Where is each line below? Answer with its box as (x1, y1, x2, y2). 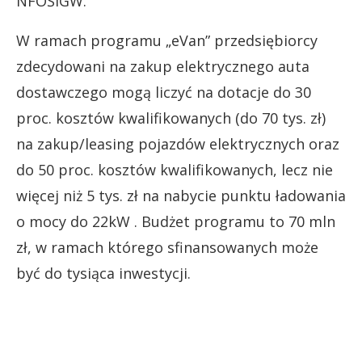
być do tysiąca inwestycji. (16, 263, 191, 283)
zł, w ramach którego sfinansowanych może (16, 238, 318, 257)
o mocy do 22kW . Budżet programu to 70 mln (16, 212, 335, 231)
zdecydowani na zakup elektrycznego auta (16, 57, 309, 76)
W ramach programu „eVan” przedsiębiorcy (16, 31, 318, 50)
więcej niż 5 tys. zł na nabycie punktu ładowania (16, 186, 346, 205)
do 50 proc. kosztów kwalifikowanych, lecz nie (16, 160, 333, 179)
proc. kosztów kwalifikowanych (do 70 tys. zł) (16, 108, 326, 128)
